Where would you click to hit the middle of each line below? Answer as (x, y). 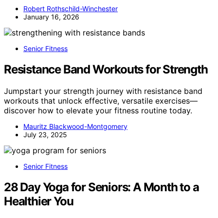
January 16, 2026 (51, 17)
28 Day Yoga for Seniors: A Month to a (101, 187)
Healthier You (39, 201)
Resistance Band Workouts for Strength (106, 70)
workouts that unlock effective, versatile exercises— (101, 101)
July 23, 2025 (45, 135)
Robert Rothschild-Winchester (71, 9)
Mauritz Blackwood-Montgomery (75, 127)
